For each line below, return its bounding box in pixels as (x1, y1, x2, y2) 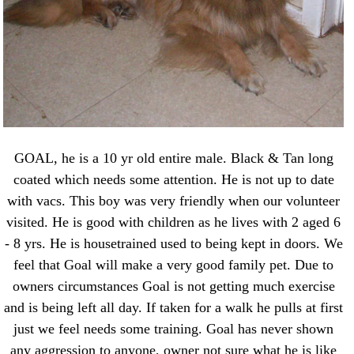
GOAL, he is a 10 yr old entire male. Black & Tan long (13, 149, 333, 166)
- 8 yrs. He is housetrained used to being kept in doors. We (4, 235, 343, 251)
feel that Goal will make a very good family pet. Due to (13, 256, 334, 273)
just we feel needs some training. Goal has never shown (13, 320, 334, 337)
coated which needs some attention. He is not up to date (13, 171, 334, 187)
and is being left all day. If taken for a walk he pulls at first (4, 299, 344, 315)
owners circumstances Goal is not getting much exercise (12, 277, 335, 294)
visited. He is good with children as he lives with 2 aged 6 (6, 213, 341, 230)
